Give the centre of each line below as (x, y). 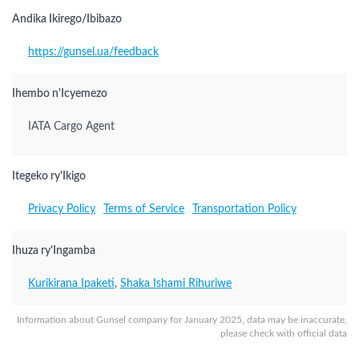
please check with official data (284, 333)
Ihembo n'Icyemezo (60, 94)
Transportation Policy (244, 209)
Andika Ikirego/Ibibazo (67, 19)
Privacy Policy (62, 209)
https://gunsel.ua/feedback (93, 52)
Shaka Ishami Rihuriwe (176, 284)
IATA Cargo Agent (71, 127)
